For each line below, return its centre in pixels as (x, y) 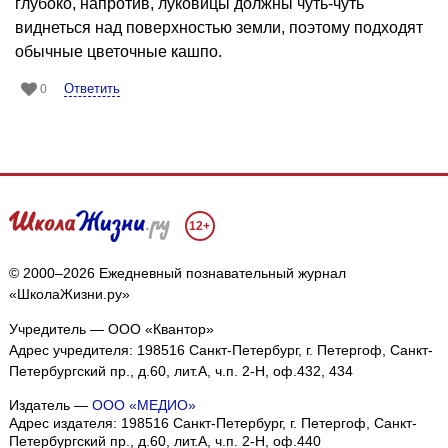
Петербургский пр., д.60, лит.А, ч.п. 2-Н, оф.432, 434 (180, 370)
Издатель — (50, 404)
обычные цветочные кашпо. (118, 51)
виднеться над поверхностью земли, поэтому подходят (219, 27)
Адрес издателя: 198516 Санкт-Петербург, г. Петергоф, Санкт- (212, 422)
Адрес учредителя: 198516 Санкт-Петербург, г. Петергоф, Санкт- (220, 349)
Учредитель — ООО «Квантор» (111, 328)
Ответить (92, 88)
